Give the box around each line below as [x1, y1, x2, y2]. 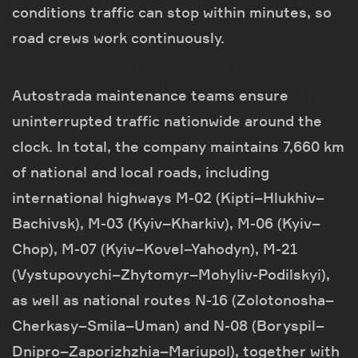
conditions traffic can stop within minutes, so [12, 2, 332, 21]
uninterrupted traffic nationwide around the [12, 111, 322, 129]
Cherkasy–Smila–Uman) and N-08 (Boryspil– [12, 316, 324, 334]
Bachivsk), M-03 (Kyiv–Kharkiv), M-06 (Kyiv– [12, 213, 320, 232]
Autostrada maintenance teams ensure [12, 86, 288, 104]
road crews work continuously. [12, 28, 225, 46]
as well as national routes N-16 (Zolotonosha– [12, 290, 334, 308]
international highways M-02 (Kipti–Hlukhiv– [12, 188, 324, 206]
